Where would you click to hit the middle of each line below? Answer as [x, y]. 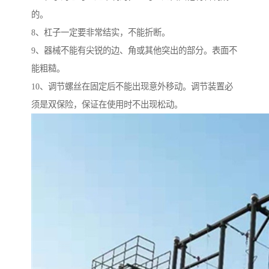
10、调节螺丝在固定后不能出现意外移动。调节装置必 [132, 87]
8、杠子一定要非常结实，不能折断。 [101, 33]
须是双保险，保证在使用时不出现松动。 [107, 105]
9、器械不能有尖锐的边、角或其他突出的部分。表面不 [134, 51]
